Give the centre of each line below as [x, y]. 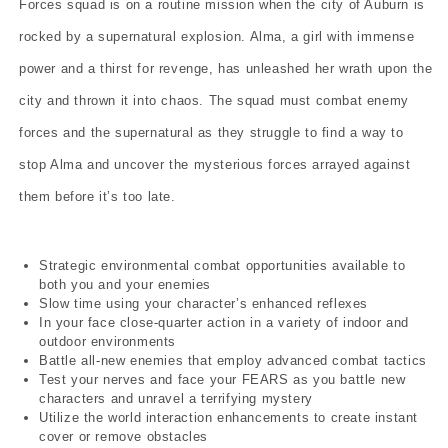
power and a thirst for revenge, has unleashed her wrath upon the [226, 68]
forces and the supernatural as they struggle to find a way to [211, 132]
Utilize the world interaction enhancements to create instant [229, 417]
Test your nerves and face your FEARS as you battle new [222, 379]
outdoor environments [107, 341]
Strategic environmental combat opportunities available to [222, 265]
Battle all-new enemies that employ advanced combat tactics [233, 360]
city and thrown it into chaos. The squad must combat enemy [214, 100]
